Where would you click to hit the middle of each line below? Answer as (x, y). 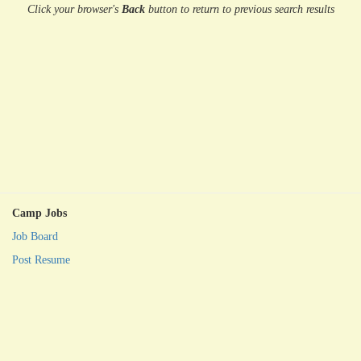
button (161, 9)
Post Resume (41, 260)
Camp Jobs (40, 213)
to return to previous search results (255, 9)
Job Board (35, 237)
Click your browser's (74, 9)
